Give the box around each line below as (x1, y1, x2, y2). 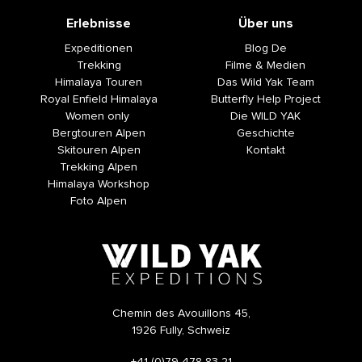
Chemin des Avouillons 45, (112, 308, 250, 320)
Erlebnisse (66, 17, 131, 30)
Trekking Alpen (60, 162, 137, 173)
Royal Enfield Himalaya (40, 94, 158, 105)
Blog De (244, 43, 287, 54)
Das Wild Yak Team (217, 77, 314, 88)
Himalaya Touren (55, 77, 142, 88)
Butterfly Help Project (210, 94, 321, 105)
